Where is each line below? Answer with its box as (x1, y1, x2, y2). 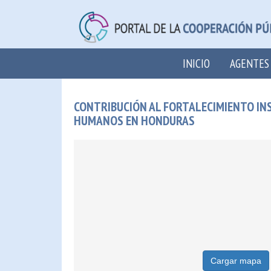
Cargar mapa (210, 256, 261, 266)
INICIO (183, 56, 210, 71)
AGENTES (230, 56, 269, 71)
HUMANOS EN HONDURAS (74, 112, 195, 129)
